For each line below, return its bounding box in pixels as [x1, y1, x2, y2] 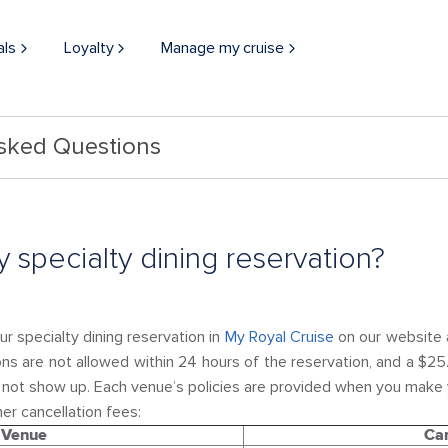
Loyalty [64, 38, 114, 58]
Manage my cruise [161, 38, 284, 58]
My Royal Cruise [224, 327, 335, 347]
